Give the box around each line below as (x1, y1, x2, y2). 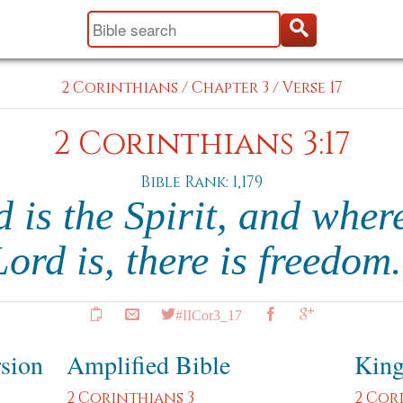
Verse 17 (282, 77, 343, 98)
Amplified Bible (67, 347, 230, 381)
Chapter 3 (191, 77, 269, 98)
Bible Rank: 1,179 (140, 172, 263, 193)
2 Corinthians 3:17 (52, 123, 351, 166)
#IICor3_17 (175, 307, 242, 321)
